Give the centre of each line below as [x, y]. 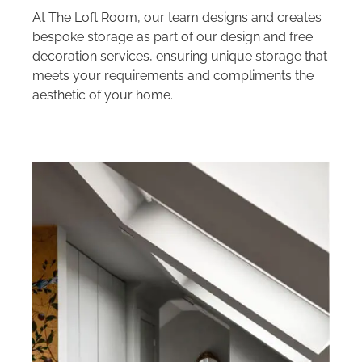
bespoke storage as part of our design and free [172, 36]
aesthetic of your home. [102, 95]
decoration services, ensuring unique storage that [179, 56]
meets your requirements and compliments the [173, 75]
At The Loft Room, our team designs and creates [177, 17]
